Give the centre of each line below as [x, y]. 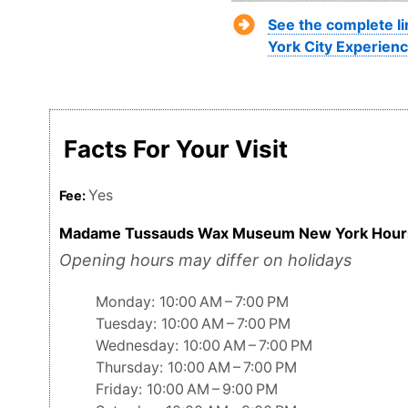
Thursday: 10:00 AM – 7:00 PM [196, 367]
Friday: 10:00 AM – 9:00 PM [187, 389]
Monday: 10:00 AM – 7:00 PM [192, 302]
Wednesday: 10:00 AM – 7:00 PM [204, 346]
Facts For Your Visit [176, 148]
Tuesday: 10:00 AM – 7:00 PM [193, 324]
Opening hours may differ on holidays [205, 260]
